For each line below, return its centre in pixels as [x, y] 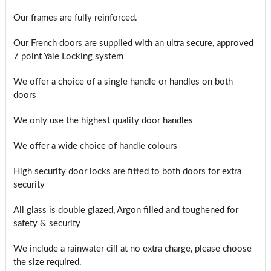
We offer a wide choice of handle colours [95, 146]
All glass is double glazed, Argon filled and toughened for [126, 210]
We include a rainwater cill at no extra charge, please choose [132, 249]
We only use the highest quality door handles [103, 120]
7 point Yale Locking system [68, 56]
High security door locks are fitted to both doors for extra [127, 171]
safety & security [47, 223]
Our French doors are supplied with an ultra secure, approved [133, 43]
